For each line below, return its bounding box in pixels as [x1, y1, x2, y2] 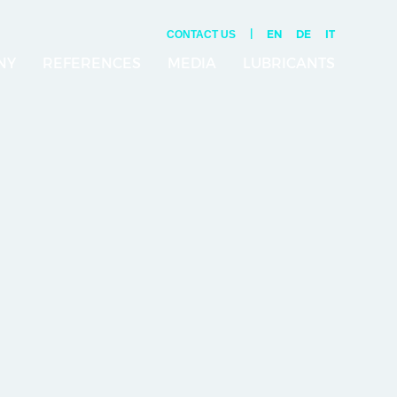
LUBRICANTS [243, 55, 335, 72]
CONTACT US [167, 28, 236, 41]
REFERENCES [43, 55, 141, 72]
